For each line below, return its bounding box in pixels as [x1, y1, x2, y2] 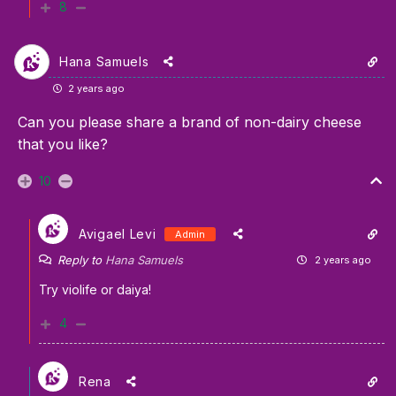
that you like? [18, 135, 108, 154]
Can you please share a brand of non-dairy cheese [18, 113, 362, 132]
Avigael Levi [79, 226, 156, 242]
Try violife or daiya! [39, 282, 151, 298]
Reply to [57, 253, 105, 268]
